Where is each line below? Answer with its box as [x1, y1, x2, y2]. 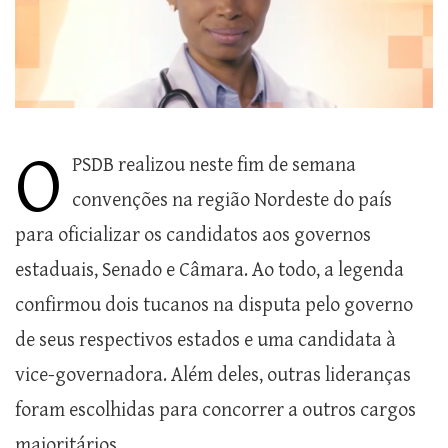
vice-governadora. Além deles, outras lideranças [15, 364, 411, 388]
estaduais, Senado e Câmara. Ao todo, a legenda [15, 259, 404, 283]
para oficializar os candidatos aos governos [15, 224, 371, 248]
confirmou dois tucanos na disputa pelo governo [15, 294, 413, 318]
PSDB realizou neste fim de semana [72, 154, 356, 178]
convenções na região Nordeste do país [72, 189, 392, 213]
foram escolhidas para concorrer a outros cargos [15, 399, 416, 423]
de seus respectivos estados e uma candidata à [15, 329, 396, 353]
